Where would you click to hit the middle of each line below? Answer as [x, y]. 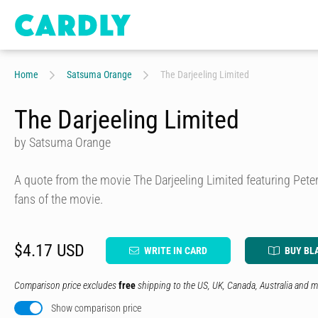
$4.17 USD [49, 251]
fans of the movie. [59, 199]
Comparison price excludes [66, 285]
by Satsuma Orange [62, 142]
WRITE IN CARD [176, 251]
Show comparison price [96, 308]
